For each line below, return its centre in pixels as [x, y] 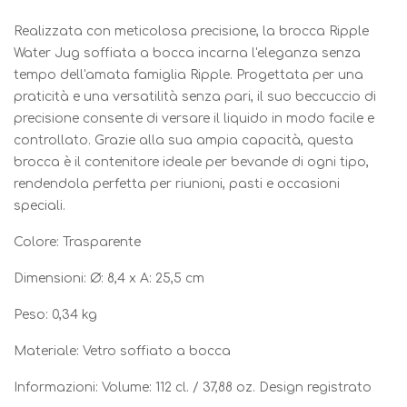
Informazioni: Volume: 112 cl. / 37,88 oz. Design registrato [193, 388]
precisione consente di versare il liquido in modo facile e [194, 119]
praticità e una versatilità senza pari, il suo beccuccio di [195, 97]
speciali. [40, 206]
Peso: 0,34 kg [55, 315]
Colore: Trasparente [77, 243]
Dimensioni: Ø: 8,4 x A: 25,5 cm [109, 279]
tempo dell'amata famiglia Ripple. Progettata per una [189, 75]
